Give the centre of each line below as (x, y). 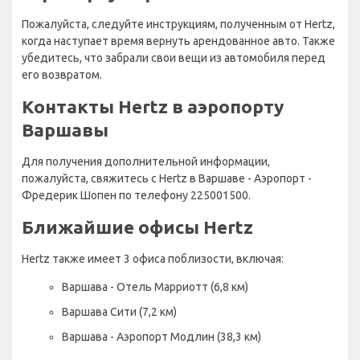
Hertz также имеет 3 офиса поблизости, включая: (153, 258)
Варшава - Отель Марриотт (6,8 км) (155, 286)
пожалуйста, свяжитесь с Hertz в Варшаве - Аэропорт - (167, 178)
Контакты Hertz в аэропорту (153, 106)
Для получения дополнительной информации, (146, 161)
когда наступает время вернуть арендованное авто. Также (178, 41)
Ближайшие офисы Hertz (137, 227)
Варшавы (65, 129)
